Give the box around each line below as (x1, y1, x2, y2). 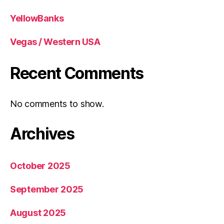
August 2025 (10, 207, 66, 218)
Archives (10, 123, 74, 143)
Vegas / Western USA (10, 36, 100, 47)
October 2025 (10, 160, 70, 171)
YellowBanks (10, 12, 64, 23)
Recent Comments (10, 63, 144, 83)
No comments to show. (10, 98, 104, 109)
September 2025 (10, 183, 84, 194)
